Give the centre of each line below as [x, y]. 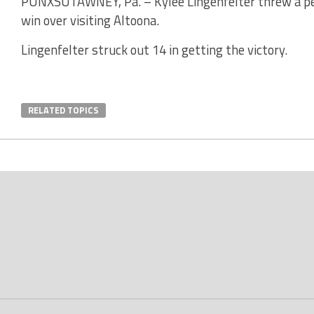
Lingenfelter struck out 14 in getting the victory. [154, 49]
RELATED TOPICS [63, 110]
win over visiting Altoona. [90, 20]
